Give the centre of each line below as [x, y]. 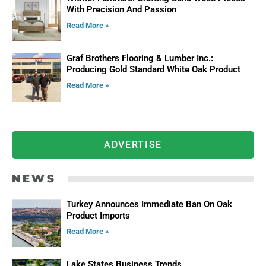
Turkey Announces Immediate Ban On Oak [149, 204]
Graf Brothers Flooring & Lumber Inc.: [140, 58]
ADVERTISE [133, 144]
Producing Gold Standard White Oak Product [154, 70]
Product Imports [98, 215]
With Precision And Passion [121, 9]
